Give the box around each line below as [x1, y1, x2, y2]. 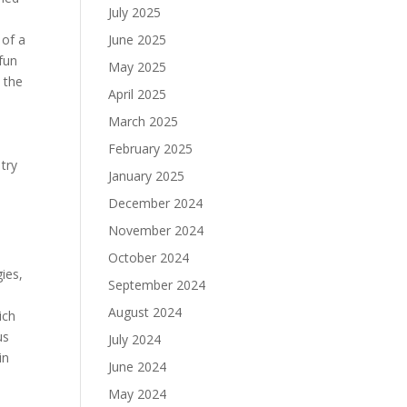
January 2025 [108, 167, 185, 184]
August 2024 [108, 303, 183, 321]
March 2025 [108, 113, 179, 130]
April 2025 [108, 85, 167, 103]
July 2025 [108, 4, 162, 21]
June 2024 [108, 358, 167, 375]
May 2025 [108, 58, 167, 75]
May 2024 [108, 385, 167, 402]
